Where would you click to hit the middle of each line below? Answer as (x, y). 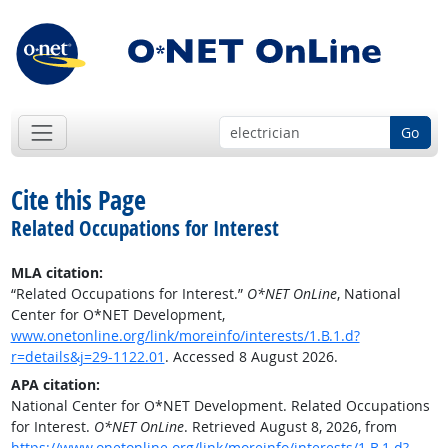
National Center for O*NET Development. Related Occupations (220, 406)
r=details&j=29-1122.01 (87, 357)
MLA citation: (56, 273)
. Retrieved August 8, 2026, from (290, 427)
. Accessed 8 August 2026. (251, 357)
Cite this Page (78, 200)
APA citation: (55, 385)
